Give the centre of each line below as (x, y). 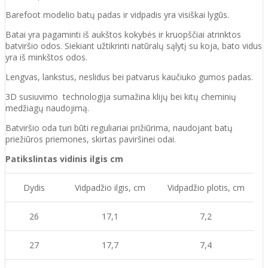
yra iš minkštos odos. (48, 57)
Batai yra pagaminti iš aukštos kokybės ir (84, 34)
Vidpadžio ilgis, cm (110, 187)
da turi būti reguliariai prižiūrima (108, 127)
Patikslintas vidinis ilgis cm (66, 159)
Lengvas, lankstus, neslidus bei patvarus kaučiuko (102, 77)
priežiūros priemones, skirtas (62, 139)
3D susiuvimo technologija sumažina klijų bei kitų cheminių (121, 96)
